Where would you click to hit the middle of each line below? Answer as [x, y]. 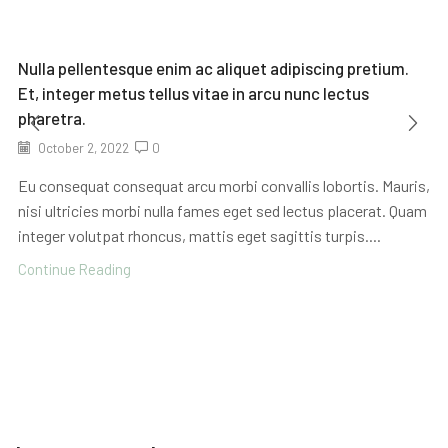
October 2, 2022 [82, 148]
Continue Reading [74, 269]
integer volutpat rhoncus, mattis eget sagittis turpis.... [199, 236]
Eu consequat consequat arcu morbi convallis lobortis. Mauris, [224, 186]
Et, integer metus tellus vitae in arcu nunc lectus [193, 93]
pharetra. [52, 118]
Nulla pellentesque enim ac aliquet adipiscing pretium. [213, 68]
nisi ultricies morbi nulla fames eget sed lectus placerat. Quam [222, 211]
